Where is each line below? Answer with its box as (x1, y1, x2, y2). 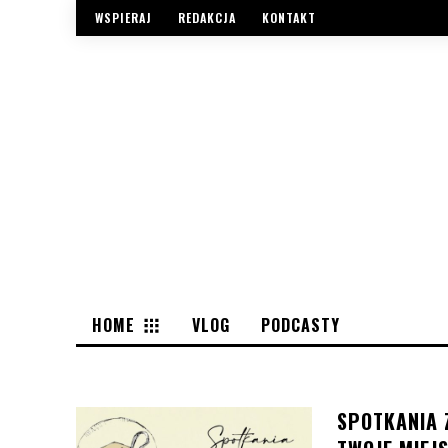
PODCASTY (261, 312, 340, 337)
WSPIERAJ (95, 9, 152, 27)
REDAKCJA (178, 9, 236, 27)
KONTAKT (262, 9, 316, 27)
